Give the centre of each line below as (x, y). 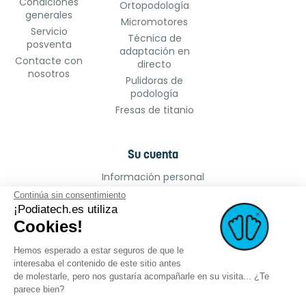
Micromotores (155, 22)
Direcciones (153, 226)
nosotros (49, 74)
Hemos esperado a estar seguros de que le (99, 250)
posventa (49, 45)
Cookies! (48, 226)
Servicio (49, 32)
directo (155, 65)
